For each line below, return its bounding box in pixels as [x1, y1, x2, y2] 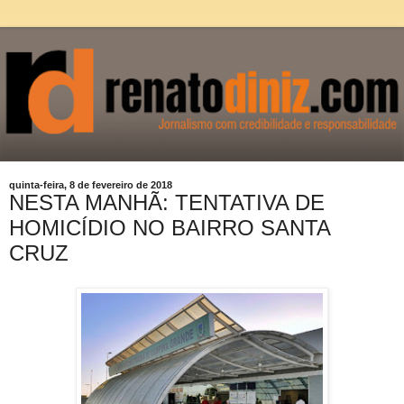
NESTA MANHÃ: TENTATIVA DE [9, 189, 325, 215]
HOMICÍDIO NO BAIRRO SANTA [9, 215, 330, 240]
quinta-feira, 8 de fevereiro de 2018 [9, 179, 172, 190]
